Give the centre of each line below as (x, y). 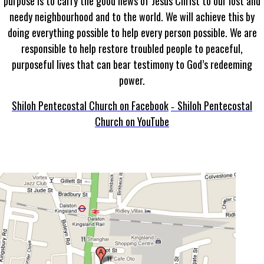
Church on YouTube (132, 121)
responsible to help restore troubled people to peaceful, (132, 48)
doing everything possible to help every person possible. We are (132, 32)
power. (132, 80)
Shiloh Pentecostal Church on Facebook (90, 105)
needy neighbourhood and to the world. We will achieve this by (132, 16)
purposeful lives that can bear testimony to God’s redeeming (132, 64)
